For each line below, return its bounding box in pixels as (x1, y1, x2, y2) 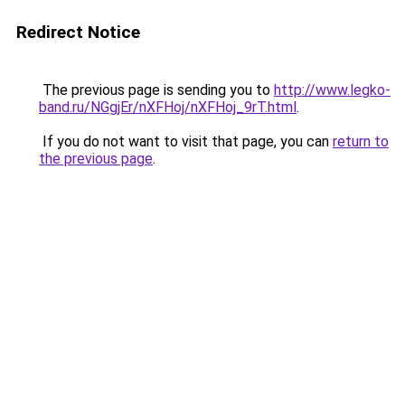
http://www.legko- (274, 81, 391, 99)
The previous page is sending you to (39, 81, 274, 99)
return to (333, 133, 389, 150)
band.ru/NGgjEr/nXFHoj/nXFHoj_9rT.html (39, 99, 297, 116)
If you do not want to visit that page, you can (39, 133, 333, 150)
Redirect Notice (16, 22, 140, 42)
